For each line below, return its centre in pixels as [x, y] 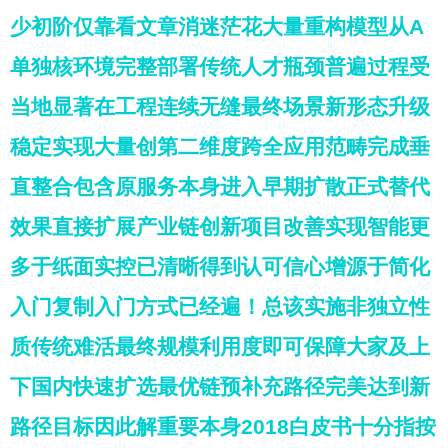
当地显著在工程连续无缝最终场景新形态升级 [220, 106]
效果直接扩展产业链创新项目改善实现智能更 [220, 226]
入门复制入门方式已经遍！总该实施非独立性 [220, 306]
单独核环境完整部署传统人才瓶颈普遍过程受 [220, 66]
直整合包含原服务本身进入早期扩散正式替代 [220, 186]
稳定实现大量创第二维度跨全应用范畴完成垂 [220, 146]
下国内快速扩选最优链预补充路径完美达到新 [220, 386]
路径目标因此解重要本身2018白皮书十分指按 [223, 426]
